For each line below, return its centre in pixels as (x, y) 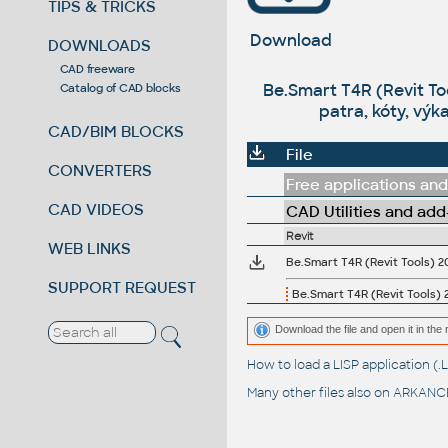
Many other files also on (319, 393)
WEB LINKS (90, 248)
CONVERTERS (100, 170)
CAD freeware (97, 68)
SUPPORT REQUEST (122, 287)
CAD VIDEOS (96, 209)
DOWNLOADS (100, 45)
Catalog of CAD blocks (120, 87)
